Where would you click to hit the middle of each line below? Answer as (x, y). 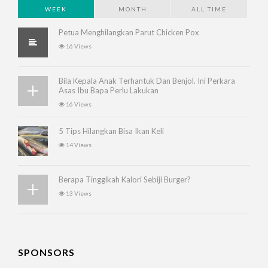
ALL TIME (209, 9)
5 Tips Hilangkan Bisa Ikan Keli (111, 131)
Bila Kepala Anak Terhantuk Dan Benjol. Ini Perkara (147, 81)
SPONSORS (46, 252)
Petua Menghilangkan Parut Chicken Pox (129, 32)
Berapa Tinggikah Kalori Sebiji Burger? (125, 179)
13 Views (78, 193)
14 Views (78, 145)
